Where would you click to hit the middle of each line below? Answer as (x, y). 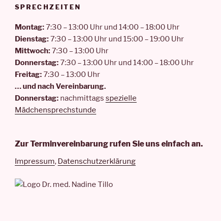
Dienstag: (33, 39)
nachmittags (83, 98)
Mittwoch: (33, 51)
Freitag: (29, 74)
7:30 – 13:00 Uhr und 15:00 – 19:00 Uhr (117, 39)
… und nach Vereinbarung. (60, 86)
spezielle (121, 98)
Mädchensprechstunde (55, 110)
